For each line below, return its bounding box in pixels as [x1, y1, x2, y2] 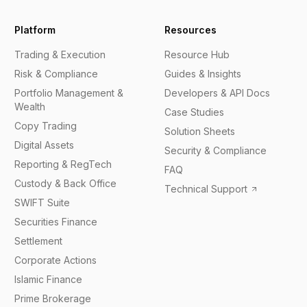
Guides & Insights [164, 68, 241, 79]
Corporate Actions [14, 254, 97, 266]
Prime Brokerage [14, 293, 92, 304]
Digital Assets [14, 139, 75, 151]
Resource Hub [164, 49, 230, 60]
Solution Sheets [164, 125, 235, 137]
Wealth [14, 101, 46, 112]
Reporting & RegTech [14, 158, 112, 170]
